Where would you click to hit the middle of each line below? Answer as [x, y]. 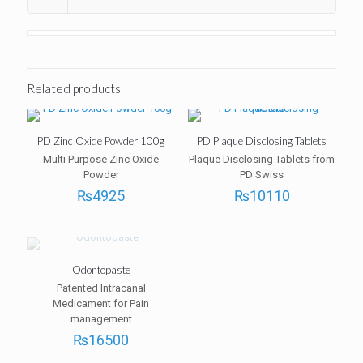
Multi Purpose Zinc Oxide [101, 160]
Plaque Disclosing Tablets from [262, 160]
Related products [74, 89]
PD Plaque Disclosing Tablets [262, 141]
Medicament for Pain [101, 304]
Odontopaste [101, 270]
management [101, 319]
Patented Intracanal [101, 288]
